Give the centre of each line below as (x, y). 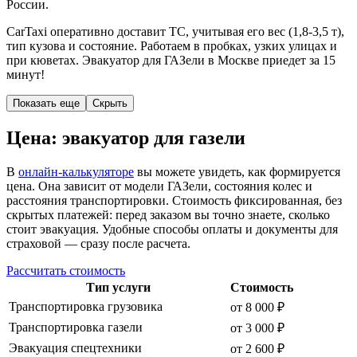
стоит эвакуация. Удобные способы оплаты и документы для (172, 229)
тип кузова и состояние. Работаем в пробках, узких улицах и (172, 46)
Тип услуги (118, 287)
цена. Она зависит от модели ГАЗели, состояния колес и (159, 186)
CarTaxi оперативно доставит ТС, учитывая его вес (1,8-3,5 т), (175, 32)
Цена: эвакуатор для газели (126, 138)
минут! (25, 75)
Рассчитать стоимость (66, 271)
